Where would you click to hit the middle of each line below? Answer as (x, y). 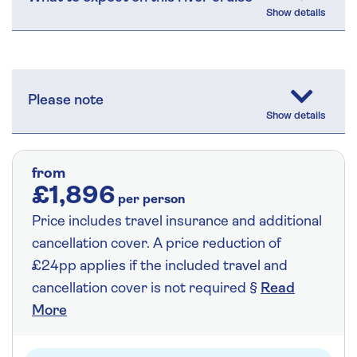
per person (151, 200)
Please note (66, 100)
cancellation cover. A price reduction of (157, 244)
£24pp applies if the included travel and (160, 266)
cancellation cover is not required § (146, 288)
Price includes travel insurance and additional (177, 222)
